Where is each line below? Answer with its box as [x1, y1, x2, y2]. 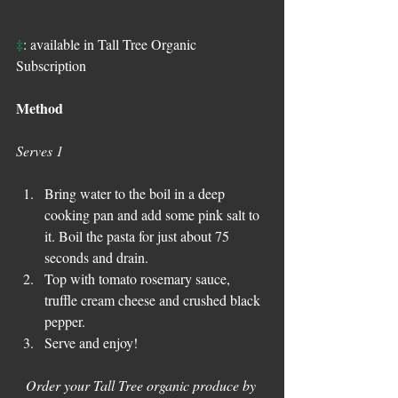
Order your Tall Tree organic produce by [25, 376, 259, 394]
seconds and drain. [44, 248, 148, 267]
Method [16, 98, 63, 118]
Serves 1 [16, 141, 63, 160]
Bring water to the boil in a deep [44, 184, 228, 203]
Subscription [16, 56, 86, 75]
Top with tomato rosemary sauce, [44, 269, 234, 288]
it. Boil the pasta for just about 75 [44, 227, 233, 245]
